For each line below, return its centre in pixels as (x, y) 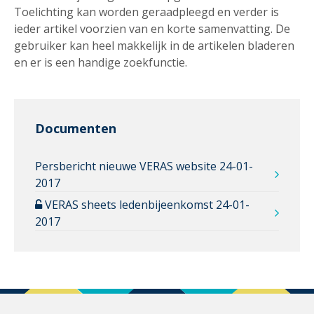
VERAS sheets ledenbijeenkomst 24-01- (146, 204)
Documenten (76, 128)
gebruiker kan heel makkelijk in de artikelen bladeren (154, 45)
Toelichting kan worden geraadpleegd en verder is (146, 12)
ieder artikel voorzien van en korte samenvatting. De (152, 28)
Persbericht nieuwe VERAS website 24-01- (144, 166)
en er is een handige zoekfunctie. (102, 62)
